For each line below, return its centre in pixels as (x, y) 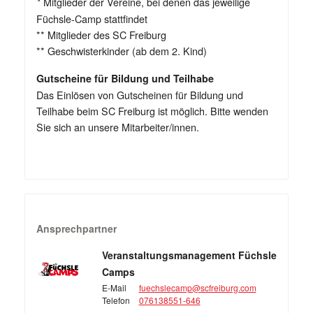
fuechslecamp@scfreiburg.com (197, 288)
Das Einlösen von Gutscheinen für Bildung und (140, 95)
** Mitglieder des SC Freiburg (101, 35)
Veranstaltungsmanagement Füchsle (189, 255)
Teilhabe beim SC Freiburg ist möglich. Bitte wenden (152, 111)
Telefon (116, 300)
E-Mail (114, 288)
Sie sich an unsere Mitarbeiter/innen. (118, 127)
